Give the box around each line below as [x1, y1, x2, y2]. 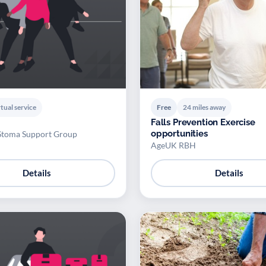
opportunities [151, 128, 208, 139]
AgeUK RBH [151, 140, 196, 150]
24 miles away [183, 102, 226, 112]
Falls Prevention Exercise [151, 116, 255, 128]
